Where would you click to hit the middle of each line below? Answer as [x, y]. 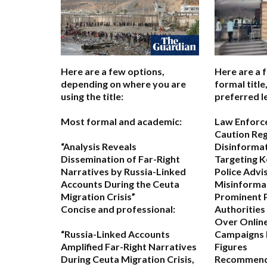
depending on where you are [123, 84]
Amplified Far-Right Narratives [129, 247]
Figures [231, 247]
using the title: [92, 97]
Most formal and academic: [121, 122]
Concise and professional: [118, 209]
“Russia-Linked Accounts [115, 234]
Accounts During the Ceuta [120, 184]
